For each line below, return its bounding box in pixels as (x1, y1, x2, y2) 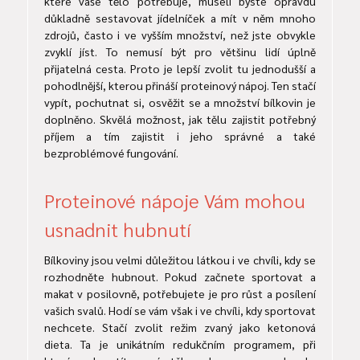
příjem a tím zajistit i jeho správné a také (44, 129, 316, 144)
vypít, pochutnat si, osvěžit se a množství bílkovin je (44, 95, 316, 110)
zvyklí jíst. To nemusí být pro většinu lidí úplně (44, 44, 316, 59)
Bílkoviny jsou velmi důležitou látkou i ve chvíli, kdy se (44, 252, 316, 268)
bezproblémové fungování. (44, 145, 178, 161)
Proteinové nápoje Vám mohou (44, 187, 305, 214)
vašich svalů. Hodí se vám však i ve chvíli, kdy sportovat (44, 303, 316, 318)
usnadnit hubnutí (44, 216, 191, 243)
